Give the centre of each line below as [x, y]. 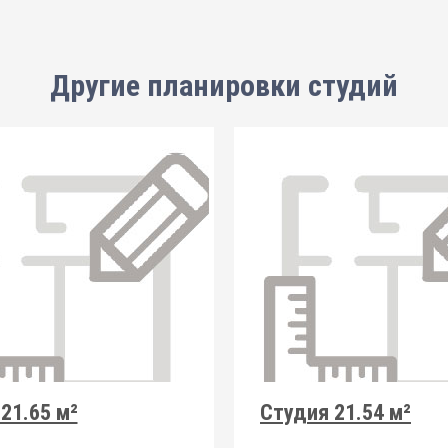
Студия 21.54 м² [335, 412]
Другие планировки [179, 85]
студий [353, 85]
